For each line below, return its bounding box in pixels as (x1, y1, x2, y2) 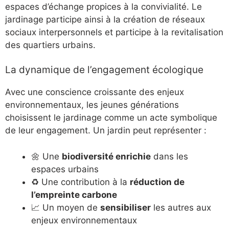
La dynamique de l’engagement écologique (5, 64, 203, 76)
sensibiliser (100, 202, 151, 213)
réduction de (130, 176, 185, 187)
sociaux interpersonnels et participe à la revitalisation (5, 27, 223, 37)
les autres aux (151, 202, 211, 213)
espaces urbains (31, 164, 99, 174)
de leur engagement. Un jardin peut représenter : (5, 125, 207, 136)
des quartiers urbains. (5, 39, 96, 50)
